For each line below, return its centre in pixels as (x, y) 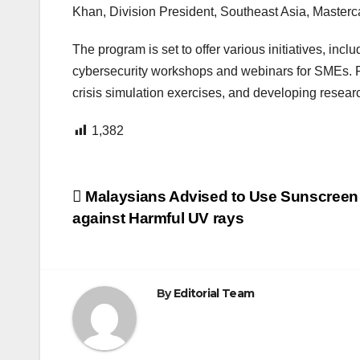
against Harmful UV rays (158, 219)
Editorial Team (214, 294)
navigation (137, 235)
